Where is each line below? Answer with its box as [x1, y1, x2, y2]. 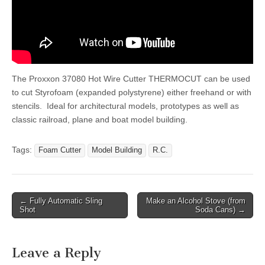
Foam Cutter [38, 146, 81, 154]
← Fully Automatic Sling [20, 196, 102, 205]
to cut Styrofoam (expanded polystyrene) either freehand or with [12, 87, 251, 97]
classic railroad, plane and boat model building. [12, 114, 188, 124]
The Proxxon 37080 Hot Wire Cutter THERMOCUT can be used [12, 73, 250, 83]
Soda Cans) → [195, 205, 245, 214]
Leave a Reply [12, 244, 101, 261]
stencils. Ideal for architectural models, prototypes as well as [12, 101, 239, 111]
